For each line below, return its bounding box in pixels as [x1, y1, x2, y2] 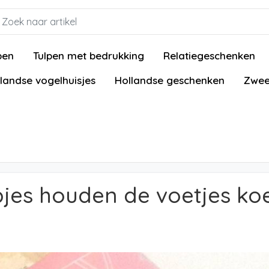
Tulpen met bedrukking [33, 49, 144, 62]
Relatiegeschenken [163, 49, 255, 62]
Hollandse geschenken [115, 74, 225, 86]
